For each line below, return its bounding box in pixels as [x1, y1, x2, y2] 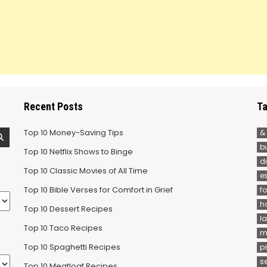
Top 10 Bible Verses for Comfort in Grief [24, 184, 173, 195]
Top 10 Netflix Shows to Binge [24, 146, 133, 157]
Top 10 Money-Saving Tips [24, 127, 123, 138]
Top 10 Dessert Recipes [24, 203, 113, 215]
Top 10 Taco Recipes [24, 222, 103, 234]
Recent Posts [24, 100, 83, 113]
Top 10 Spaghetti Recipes [24, 241, 120, 253]
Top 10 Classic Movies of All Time [24, 165, 148, 176]
